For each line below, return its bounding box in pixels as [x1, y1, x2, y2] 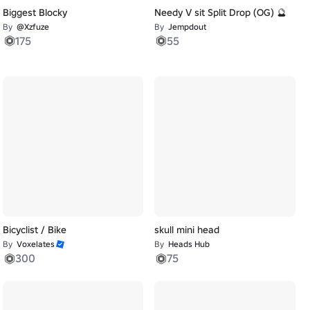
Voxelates [16, 239, 55, 250]
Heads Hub [168, 239, 210, 250]
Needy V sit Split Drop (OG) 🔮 [154, 6, 287, 19]
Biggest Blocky [2, 6, 67, 19]
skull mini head [154, 224, 220, 237]
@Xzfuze [16, 21, 49, 32]
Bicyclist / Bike [2, 224, 66, 237]
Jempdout [168, 21, 207, 32]
